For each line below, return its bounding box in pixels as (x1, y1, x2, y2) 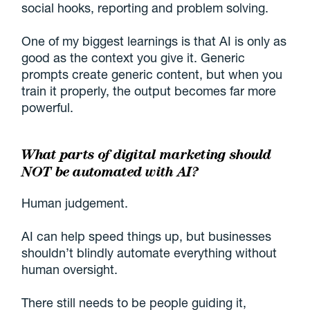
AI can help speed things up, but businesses (21, 228, 272, 244)
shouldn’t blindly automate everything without (21, 245, 277, 261)
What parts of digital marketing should (21, 146, 272, 163)
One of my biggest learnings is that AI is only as (21, 33, 287, 49)
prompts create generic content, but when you (21, 66, 283, 82)
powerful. (21, 100, 74, 116)
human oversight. (21, 262, 118, 277)
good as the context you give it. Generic (21, 50, 246, 66)
